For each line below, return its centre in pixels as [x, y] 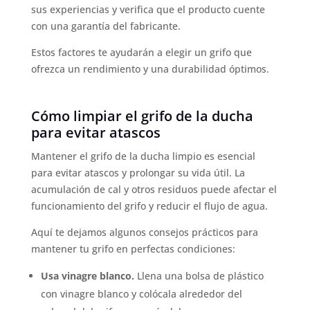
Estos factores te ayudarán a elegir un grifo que [141, 52]
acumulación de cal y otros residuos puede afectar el [154, 189]
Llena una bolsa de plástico [199, 275]
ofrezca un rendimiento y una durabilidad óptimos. [150, 69]
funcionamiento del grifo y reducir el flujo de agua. [149, 206]
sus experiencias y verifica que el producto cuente [148, 9]
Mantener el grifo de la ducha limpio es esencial [143, 156]
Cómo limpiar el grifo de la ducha [142, 116]
